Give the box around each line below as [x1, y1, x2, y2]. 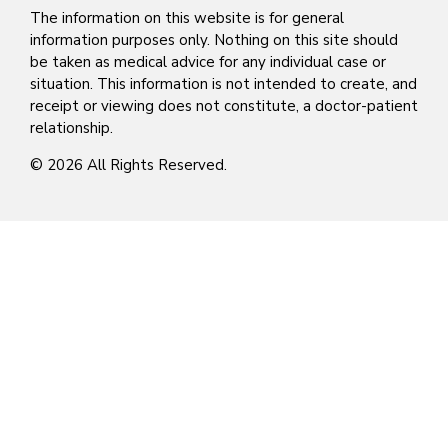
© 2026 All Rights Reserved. [30, 154, 227, 175]
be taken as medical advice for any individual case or [30, 51, 386, 72]
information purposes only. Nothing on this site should [30, 29, 398, 50]
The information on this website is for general [30, 7, 344, 28]
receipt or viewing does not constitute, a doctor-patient [30, 95, 418, 116]
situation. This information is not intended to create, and [30, 73, 417, 94]
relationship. [30, 117, 113, 138]
